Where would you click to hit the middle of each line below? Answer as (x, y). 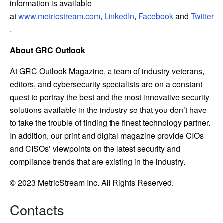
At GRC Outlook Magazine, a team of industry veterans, (107, 71)
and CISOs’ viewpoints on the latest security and (95, 149)
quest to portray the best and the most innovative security (110, 97)
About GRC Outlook (48, 50)
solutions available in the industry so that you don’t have (108, 110)
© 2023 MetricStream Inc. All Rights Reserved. (92, 183)
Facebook (156, 16)
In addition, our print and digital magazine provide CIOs (107, 136)
